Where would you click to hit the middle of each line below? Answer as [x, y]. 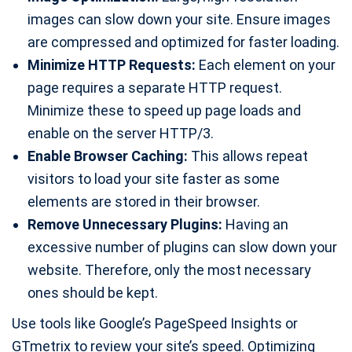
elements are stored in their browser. [144, 202]
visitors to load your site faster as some [154, 179]
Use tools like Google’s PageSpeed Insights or [155, 324]
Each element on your [266, 65]
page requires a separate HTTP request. [155, 88]
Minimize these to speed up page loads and [164, 111]
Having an [255, 225]
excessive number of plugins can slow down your [182, 247]
